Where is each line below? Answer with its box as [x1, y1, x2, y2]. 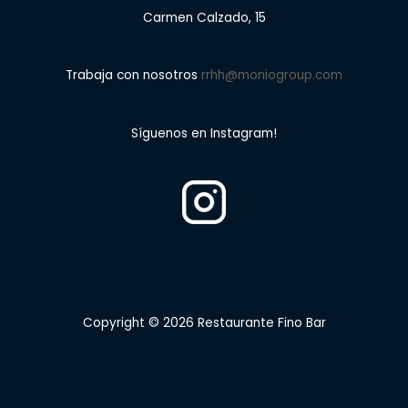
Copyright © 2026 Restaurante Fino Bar [82, 313, 326, 331]
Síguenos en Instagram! [131, 124, 277, 142]
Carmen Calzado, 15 [142, 9, 266, 27]
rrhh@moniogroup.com [201, 66, 342, 85]
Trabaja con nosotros [66, 66, 201, 85]
